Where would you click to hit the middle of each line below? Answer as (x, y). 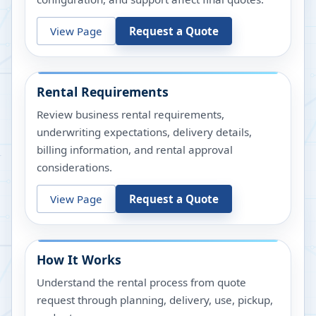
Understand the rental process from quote (141, 282)
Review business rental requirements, (130, 115)
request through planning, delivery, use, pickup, (155, 300)
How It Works (79, 260)
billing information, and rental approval (135, 150)
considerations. (74, 168)
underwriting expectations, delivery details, (144, 132)
